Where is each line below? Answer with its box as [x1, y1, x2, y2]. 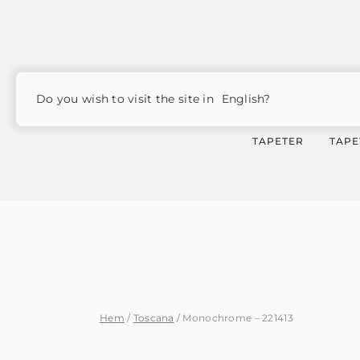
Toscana [133, 312, 174, 324]
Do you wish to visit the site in [36, 92, 218, 106]
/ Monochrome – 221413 [174, 312, 293, 324]
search [136, 84, 170, 96]
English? [218, 92, 271, 106]
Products [136, 74, 183, 86]
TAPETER [252, 134, 304, 147]
